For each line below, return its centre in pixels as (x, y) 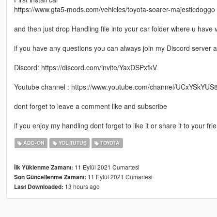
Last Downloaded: (39, 186)
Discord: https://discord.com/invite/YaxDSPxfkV (85, 67)
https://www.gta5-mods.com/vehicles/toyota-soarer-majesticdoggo (114, 9)
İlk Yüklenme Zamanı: (43, 167)
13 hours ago (81, 186)
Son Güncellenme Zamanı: (50, 177)
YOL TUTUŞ (72, 143)
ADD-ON (33, 143)
